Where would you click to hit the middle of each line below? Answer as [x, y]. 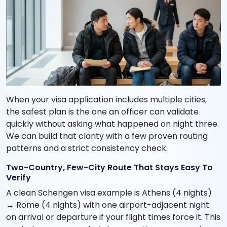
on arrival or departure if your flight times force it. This [113, 217]
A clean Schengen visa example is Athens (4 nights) [109, 193]
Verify [18, 178]
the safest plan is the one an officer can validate [102, 112]
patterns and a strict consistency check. [87, 148]
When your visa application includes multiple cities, [106, 100]
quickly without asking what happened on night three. [112, 124]
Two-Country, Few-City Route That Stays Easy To [109, 168]
